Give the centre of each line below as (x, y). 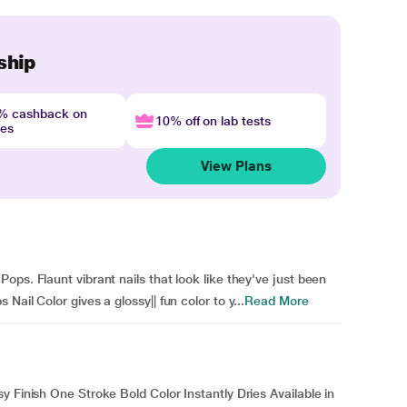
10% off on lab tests (213, 121)
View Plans (236, 166)
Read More (277, 301)
